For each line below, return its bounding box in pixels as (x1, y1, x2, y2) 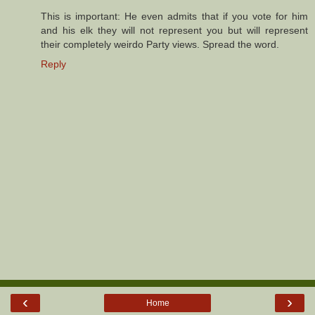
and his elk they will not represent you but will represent (41, 24, 308, 36)
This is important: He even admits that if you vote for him (41, 10, 308, 22)
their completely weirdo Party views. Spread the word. (41, 38, 279, 50)
